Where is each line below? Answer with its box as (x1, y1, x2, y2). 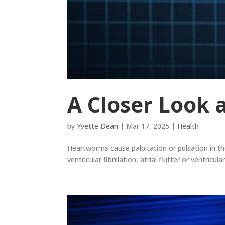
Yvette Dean (77, 121, 119, 131)
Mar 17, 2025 (126, 121, 170, 131)
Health (177, 121, 199, 131)
